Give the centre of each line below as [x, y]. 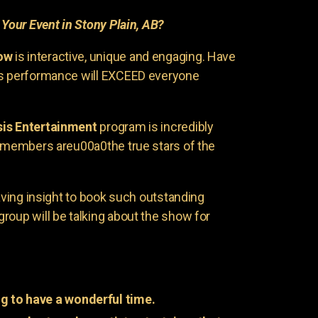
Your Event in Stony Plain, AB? [83, 24]
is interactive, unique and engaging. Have [124, 56]
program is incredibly [155, 126]
